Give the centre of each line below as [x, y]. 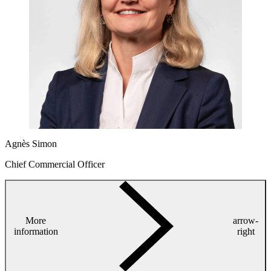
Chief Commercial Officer [55, 164]
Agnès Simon [31, 143]
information [36, 231]
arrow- [246, 220]
